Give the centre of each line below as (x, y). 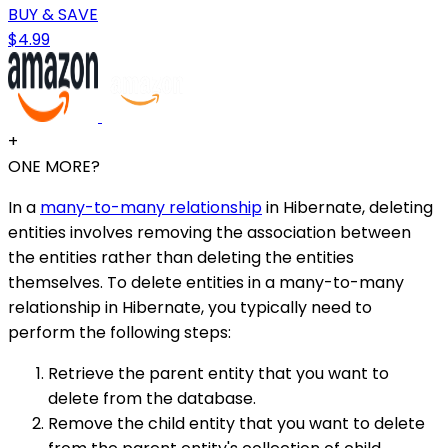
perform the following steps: (119, 332)
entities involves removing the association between (209, 232)
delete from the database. (152, 398)
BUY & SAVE (53, 14)
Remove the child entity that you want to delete (236, 423)
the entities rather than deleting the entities (181, 257)
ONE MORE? (54, 166)
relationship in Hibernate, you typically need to (190, 307)
